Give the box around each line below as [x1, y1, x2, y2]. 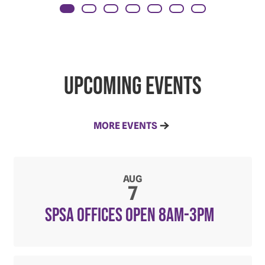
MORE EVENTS [93, 119, 157, 131]
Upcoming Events [63, 72, 202, 101]
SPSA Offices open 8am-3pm [45, 203, 214, 227]
